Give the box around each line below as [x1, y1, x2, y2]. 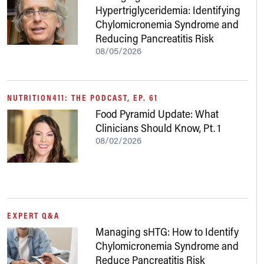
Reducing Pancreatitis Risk [95, 31, 214, 45]
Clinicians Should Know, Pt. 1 [95, 121, 221, 135]
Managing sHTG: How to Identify [95, 225, 239, 239]
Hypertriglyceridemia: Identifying [95, 3, 240, 17]
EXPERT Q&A [7, 210, 60, 221]
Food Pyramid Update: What [95, 107, 219, 121]
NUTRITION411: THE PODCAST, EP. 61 [7, 92, 158, 103]
